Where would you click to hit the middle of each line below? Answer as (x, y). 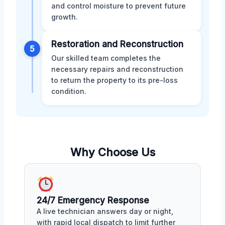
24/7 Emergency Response (93, 200)
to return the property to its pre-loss (115, 80)
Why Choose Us (113, 152)
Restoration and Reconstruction (117, 44)
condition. (69, 91)
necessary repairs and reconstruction (117, 69)
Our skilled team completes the (106, 58)
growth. (65, 17)
